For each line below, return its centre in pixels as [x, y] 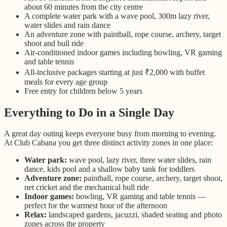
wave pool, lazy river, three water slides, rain [139, 160]
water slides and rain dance [67, 25]
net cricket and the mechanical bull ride [87, 187]
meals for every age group [66, 82]
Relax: [35, 215]
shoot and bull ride [54, 43]
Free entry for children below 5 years [83, 91]
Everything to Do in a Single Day [89, 112]
